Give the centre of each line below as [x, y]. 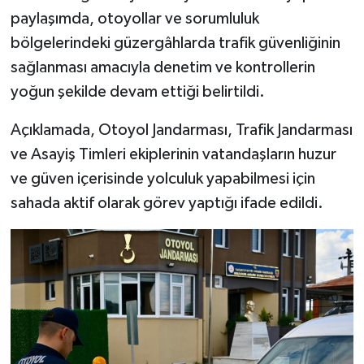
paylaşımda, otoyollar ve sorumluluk [134, 19]
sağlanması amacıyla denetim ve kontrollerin [162, 68]
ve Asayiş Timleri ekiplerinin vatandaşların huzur [173, 155]
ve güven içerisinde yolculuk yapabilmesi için [162, 179]
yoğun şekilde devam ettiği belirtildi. [137, 92]
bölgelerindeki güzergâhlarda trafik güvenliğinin [175, 43]
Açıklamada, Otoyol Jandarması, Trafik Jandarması [181, 130]
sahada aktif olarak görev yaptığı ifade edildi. [167, 204]
